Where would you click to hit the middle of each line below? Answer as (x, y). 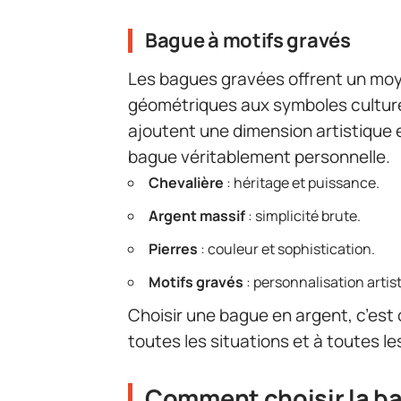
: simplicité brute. (303, 215)
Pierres (173, 248)
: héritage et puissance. (302, 182)
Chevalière (186, 182)
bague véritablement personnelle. (259, 156)
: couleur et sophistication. (286, 248)
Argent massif (197, 215)
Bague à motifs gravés (248, 41)
